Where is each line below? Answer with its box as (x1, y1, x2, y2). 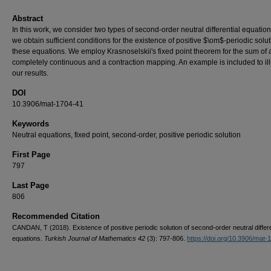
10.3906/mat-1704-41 (12, 99, 83, 108)
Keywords (12, 119, 49, 128)
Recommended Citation (12, 211, 100, 221)
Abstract (12, 13, 43, 23)
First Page (12, 149, 50, 159)
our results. (12, 68, 48, 77)
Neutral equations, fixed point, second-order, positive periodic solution (12, 130, 241, 139)
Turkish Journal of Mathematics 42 (44, 234, 147, 242)
